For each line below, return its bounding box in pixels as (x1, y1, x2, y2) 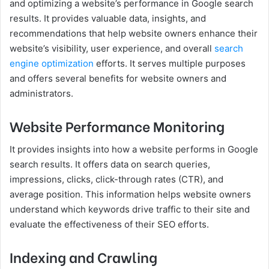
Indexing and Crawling (10, 246, 157, 267)
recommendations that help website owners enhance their (10, 27, 258, 39)
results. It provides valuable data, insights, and (10, 12, 206, 24)
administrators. (10, 87, 73, 99)
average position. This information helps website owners (10, 189, 251, 201)
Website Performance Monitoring (10, 115, 225, 136)
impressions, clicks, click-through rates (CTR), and (10, 174, 223, 186)
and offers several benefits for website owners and (10, 72, 226, 84)
